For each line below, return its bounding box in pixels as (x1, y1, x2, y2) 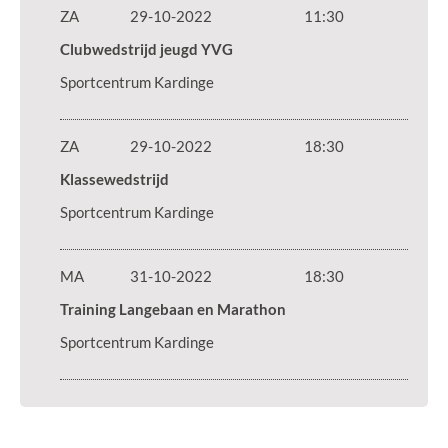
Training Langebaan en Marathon (60, 301, 286, 318)
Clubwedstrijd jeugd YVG (60, 41, 233, 58)
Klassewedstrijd (60, 171, 169, 188)
